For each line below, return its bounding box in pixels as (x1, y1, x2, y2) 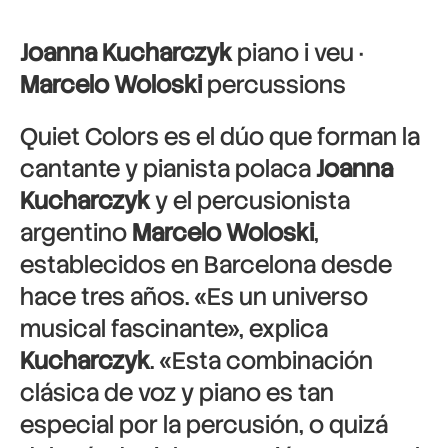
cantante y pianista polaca (20, 153, 316, 184)
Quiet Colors (20, 121, 159, 152)
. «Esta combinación (150, 345, 373, 376)
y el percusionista (150, 185, 350, 216)
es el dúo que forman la (159, 121, 420, 152)
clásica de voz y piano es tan (20, 377, 334, 408)
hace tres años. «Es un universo (20, 281, 368, 312)
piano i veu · (232, 37, 363, 68)
